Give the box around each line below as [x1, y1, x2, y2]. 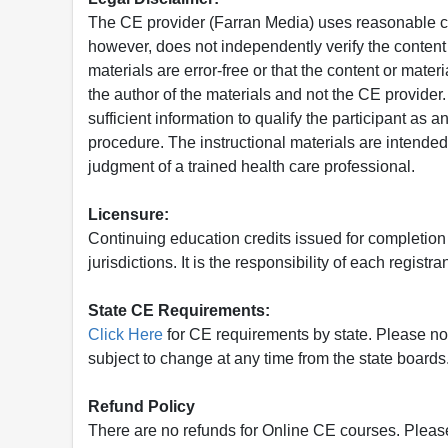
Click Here [88, 325, 163, 343]
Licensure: [88, 205, 169, 223]
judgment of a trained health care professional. [88, 157, 415, 175]
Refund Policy [88, 397, 195, 415]
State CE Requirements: [88, 301, 270, 319]
